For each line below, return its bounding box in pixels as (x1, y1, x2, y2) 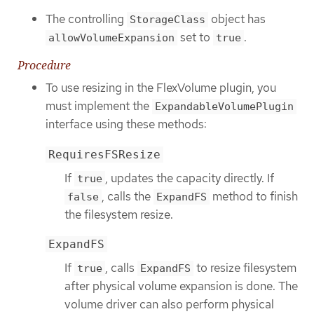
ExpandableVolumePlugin (155, 100, 294, 114)
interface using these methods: (46, 116, 207, 132)
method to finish (210, 188, 298, 204)
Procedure (18, 57, 71, 74)
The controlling (46, 11, 127, 27)
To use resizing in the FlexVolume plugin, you (46, 80, 276, 96)
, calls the (102, 188, 153, 204)
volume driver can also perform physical (64, 296, 274, 313)
